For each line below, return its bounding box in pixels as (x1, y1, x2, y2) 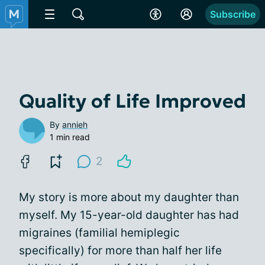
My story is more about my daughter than (19, 190, 239, 204)
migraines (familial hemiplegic (19, 226, 180, 240)
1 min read (50, 132, 90, 142)
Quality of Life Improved (19, 89, 246, 113)
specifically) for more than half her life (19, 244, 222, 257)
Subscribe (210, 8, 256, 20)
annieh (62, 119, 88, 130)
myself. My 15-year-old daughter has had (19, 208, 239, 222)
